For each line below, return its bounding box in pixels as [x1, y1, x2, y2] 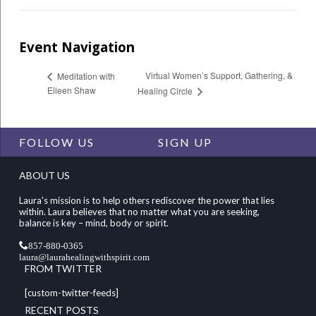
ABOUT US [18, 169, 70, 182]
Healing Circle [138, 85, 195, 97]
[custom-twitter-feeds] [24, 287, 119, 299]
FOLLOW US [18, 135, 95, 150]
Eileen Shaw [47, 84, 96, 97]
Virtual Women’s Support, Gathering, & [145, 69, 293, 82]
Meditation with [54, 69, 115, 82]
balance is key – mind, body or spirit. [18, 217, 169, 229]
